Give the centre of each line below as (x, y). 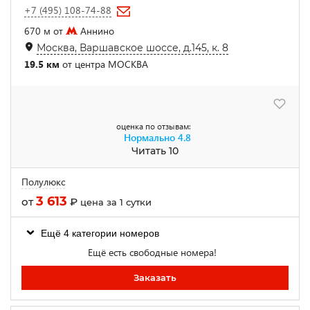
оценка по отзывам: (153, 126)
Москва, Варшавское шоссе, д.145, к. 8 (133, 47)
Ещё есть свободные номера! (152, 252)
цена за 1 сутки (116, 202)
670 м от (45, 30)
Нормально (149, 137)
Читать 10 (155, 151)
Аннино (96, 30)
